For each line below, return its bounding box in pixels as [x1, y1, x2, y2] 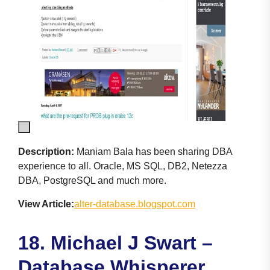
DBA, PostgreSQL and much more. [18, 175, 166, 186]
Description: [18, 146, 74, 157]
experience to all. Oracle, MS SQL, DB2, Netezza [18, 160, 227, 171]
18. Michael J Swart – [18, 231, 213, 254]
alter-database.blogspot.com [74, 198, 195, 209]
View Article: [18, 198, 74, 209]
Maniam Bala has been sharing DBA [74, 146, 232, 157]
